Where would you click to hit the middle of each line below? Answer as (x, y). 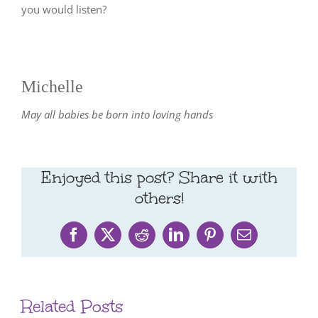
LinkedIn (201, 241)
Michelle (52, 87)
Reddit (160, 241)
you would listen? (64, 10)
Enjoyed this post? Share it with (159, 178)
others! (159, 198)
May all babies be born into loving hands (117, 115)
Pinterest (235, 241)
